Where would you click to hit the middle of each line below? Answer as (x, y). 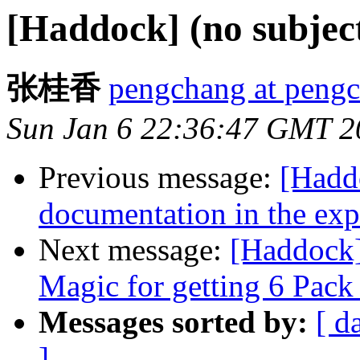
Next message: (134, 250)
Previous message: (159, 178)
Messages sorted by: (173, 322)
